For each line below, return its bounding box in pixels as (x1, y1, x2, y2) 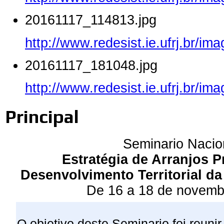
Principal (5, 105, 79, 127)
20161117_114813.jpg (25, 12, 156, 28)
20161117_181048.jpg (25, 57, 157, 73)
